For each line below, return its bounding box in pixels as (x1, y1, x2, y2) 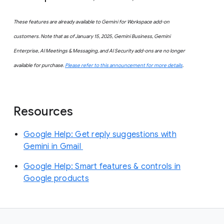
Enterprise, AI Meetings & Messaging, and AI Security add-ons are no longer (13, 47, 185, 54)
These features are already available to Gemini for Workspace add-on (13, 18, 169, 25)
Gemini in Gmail (23, 141, 83, 152)
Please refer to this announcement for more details (65, 62, 182, 69)
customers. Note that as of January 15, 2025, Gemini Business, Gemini (13, 33, 170, 40)
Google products (23, 173, 89, 184)
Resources (13, 104, 76, 119)
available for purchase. (13, 62, 65, 69)
